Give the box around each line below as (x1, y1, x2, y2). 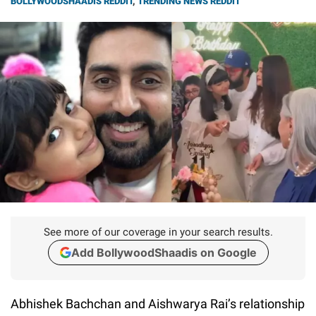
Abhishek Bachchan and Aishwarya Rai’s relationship (11, 296, 305, 311)
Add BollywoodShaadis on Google (71, 245, 257, 260)
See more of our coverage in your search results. (43, 225, 273, 238)
